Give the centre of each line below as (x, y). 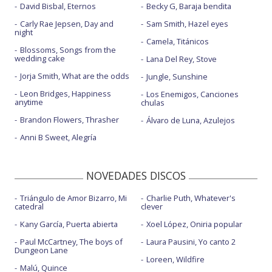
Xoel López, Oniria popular (194, 224)
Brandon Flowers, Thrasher (70, 119)
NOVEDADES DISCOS (136, 175)
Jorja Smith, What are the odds (75, 76)
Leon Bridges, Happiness (66, 93)
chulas (152, 102)
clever (151, 206)
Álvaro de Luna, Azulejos (190, 120)
